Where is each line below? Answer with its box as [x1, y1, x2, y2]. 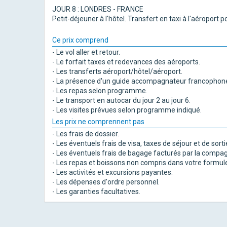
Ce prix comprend [52, 36, 108, 44]
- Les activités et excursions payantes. [52, 168, 173, 176]
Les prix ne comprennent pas [52, 118, 144, 126]
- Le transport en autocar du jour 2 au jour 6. [52, 96, 191, 104]
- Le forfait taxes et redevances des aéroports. [52, 58, 200, 66]
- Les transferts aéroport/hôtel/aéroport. [52, 67, 182, 75]
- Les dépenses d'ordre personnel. [52, 178, 160, 186]
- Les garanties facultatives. [52, 187, 140, 196]
